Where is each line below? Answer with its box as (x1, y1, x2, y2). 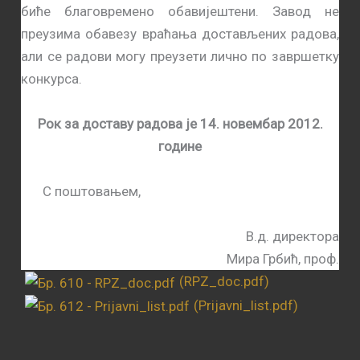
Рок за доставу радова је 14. (37, 116, 223, 132)
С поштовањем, (42, 183, 141, 199)
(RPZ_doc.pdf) (179, 273, 270, 289)
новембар (222, 116, 284, 132)
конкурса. (21, 71, 83, 87)
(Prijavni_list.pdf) (194, 297, 299, 313)
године (158, 138, 202, 154)
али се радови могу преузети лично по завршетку (21, 48, 339, 64)
